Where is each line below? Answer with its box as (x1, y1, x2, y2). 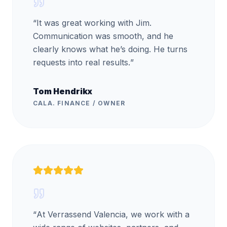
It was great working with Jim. (36, 18, 152, 28)
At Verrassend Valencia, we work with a (36, 209, 190, 219)
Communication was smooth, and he (33, 31, 173, 41)
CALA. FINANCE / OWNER (33, 99, 126, 107)
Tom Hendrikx (33, 86, 92, 96)
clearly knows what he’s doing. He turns (33, 44, 187, 54)
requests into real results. (33, 57, 130, 67)
